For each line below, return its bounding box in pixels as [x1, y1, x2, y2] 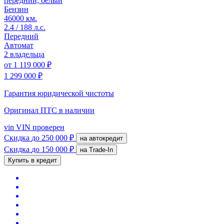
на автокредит [89, 134, 123, 142]
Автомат [4, 40, 33, 49]
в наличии [59, 105, 94, 114]
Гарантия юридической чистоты [4, 88, 114, 97]
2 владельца [4, 49, 44, 58]
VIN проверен [14, 122, 64, 131]
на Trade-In [89, 145, 113, 153]
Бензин [4, 4, 28, 13]
